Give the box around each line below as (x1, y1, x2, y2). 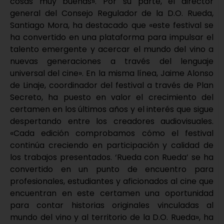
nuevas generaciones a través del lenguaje (10, 55, 213, 67)
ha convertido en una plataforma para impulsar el (10, 31, 213, 43)
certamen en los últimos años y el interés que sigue (10, 103, 213, 115)
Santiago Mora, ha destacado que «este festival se (10, 19, 213, 31)
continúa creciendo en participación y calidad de (10, 139, 213, 151)
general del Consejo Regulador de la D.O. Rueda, (10, 7, 213, 19)
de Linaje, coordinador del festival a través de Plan (10, 79, 213, 91)
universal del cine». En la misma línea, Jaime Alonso (10, 67, 213, 79)
